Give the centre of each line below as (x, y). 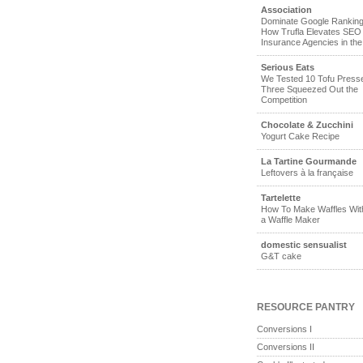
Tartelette (281, 198)
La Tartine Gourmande (309, 161)
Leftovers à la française (307, 173)
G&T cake (281, 256)
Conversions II (286, 347)
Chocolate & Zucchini (307, 125)
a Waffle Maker (290, 220)
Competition (284, 100)
